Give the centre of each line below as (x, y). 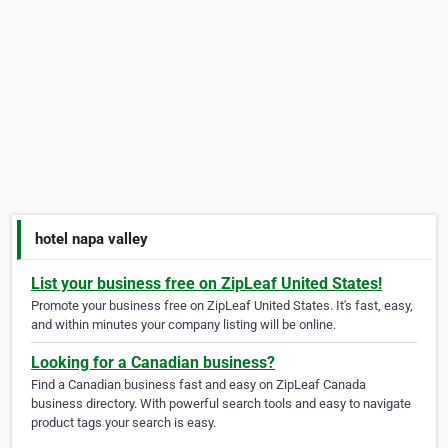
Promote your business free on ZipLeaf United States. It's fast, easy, (222, 306)
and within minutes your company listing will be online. (183, 325)
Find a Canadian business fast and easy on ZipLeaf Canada (198, 385)
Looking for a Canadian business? (153, 363)
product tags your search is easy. (123, 423)
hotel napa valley (92, 238)
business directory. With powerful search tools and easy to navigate (221, 404)
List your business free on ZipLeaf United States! (206, 284)
